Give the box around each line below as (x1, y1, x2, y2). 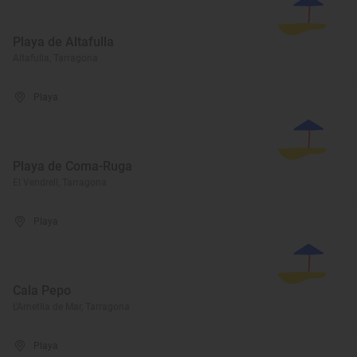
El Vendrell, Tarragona (13, 177, 107, 188)
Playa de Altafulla (13, 34, 114, 49)
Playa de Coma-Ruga (13, 159, 132, 174)
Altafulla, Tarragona (13, 53, 98, 64)
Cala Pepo (13, 283, 71, 298)
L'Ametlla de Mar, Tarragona (13, 301, 130, 312)
